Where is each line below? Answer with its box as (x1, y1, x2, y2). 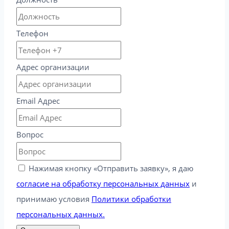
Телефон (16, 28, 49, 38)
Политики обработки (91, 193, 171, 204)
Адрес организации (16, 61, 89, 72)
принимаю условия (16, 193, 91, 204)
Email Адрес (16, 95, 60, 106)
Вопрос (16, 129, 43, 140)
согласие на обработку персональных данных (16, 178, 190, 189)
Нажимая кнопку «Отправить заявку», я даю (29, 163, 193, 173)
